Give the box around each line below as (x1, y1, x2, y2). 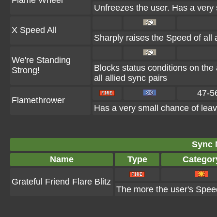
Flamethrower (12, 95, 65, 105)
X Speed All (12, 25, 57, 35)
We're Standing (12, 55, 71, 65)
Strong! (12, 65, 40, 75)
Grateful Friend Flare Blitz (12, 177, 111, 186)
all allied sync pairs (94, 73, 167, 83)
